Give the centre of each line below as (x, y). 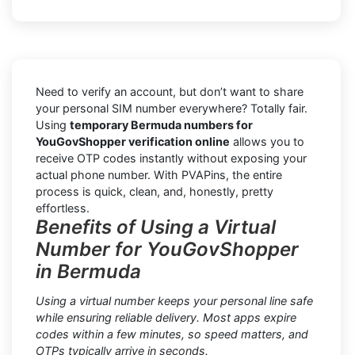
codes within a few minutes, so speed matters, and (172, 334)
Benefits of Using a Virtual (156, 227)
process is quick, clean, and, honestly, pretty (155, 191)
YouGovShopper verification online (133, 141)
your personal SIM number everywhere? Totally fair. (172, 108)
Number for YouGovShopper (167, 249)
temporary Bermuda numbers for (161, 124)
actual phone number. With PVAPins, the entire (159, 174)
